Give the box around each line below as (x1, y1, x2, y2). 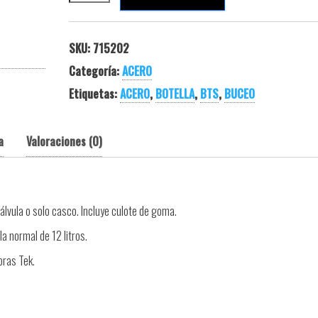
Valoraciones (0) (26, 133, 102, 150)
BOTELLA (155, 85, 194, 102)
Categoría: (68, 62, 122, 79)
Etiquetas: (68, 85, 120, 102)
